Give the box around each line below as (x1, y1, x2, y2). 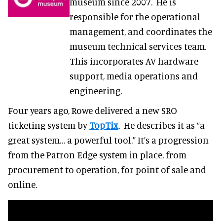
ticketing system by (8, 119, 89, 131)
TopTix (89, 119, 118, 131)
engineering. (69, 84, 122, 96)
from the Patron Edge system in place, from (8, 148, 186, 160)
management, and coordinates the (69, 25, 212, 37)
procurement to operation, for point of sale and (8, 163, 206, 175)
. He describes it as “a (118, 119, 205, 131)
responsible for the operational (69, 10, 200, 22)
